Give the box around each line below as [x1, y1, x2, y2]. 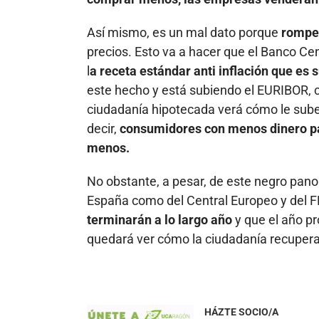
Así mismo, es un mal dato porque [87, 24, 278, 40]
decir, [87, 120, 120, 136]
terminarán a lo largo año [87, 211, 232, 227]
